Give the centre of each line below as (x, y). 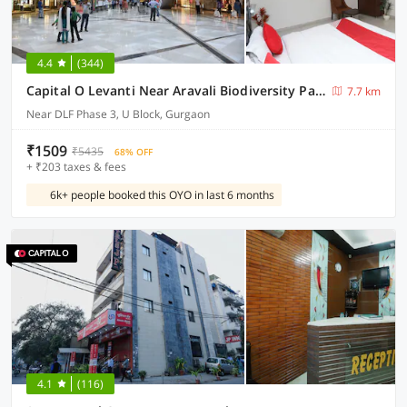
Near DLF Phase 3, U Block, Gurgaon (118, 114)
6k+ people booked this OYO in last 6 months (162, 195)
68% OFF (134, 152)
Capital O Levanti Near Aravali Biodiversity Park (320, 90)
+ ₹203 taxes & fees (76, 167)
